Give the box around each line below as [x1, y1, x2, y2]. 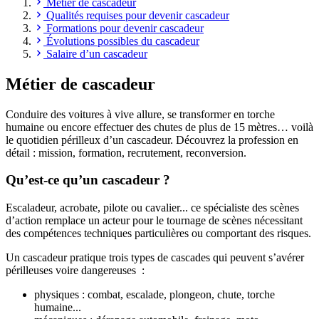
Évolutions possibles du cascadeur [46, 34, 199, 47]
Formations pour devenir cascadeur [46, 21, 204, 34]
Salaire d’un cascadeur [46, 47, 147, 60]
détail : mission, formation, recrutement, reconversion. [6, 146, 246, 159]
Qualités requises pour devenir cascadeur [46, 9, 229, 21]
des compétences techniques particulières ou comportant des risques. [6, 227, 311, 240]
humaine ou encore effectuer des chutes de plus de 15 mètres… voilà [6, 120, 313, 133]
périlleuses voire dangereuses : [6, 264, 145, 277]
